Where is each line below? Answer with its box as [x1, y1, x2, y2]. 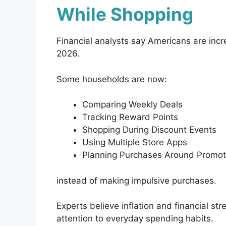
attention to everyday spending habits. [56, 213, 213, 224]
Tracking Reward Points [82, 112, 178, 123]
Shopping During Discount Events [82, 125, 216, 135]
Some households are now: [56, 74, 167, 84]
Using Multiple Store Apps [82, 137, 187, 148]
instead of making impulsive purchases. [56, 175, 216, 186]
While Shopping [56, 4, 193, 25]
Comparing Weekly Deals [82, 99, 183, 110]
